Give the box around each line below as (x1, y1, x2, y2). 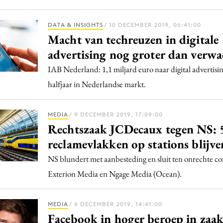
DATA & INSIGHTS (48, 21, 103, 28)
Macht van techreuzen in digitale (48, 31, 219, 47)
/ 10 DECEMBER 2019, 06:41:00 (104, 21, 201, 28)
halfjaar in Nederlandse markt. (48, 79, 146, 90)
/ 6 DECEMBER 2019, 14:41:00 (69, 200, 162, 208)
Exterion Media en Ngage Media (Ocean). (48, 168, 182, 179)
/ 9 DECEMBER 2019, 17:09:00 (69, 111, 163, 118)
